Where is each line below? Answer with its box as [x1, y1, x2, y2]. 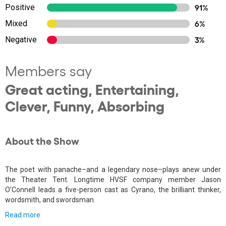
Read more [5, 211, 40, 219]
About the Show [5, 134, 79, 146]
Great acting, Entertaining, [5, 80, 179, 97]
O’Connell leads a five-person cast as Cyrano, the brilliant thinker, [5, 186, 221, 194]
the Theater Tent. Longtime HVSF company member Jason [5, 176, 221, 184]
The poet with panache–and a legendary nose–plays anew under [5, 165, 221, 174]
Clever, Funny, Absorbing [5, 97, 164, 114]
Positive [5, 3, 35, 12]
